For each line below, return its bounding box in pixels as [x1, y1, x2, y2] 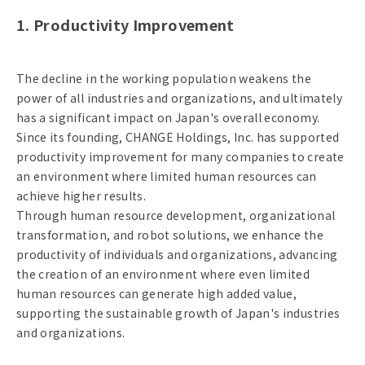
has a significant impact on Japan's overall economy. [16, 109, 320, 126]
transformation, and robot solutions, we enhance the [16, 226, 323, 244]
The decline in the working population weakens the [16, 70, 312, 87]
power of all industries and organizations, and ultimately [16, 90, 342, 107]
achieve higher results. [16, 187, 147, 204]
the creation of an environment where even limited [16, 266, 310, 283]
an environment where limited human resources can [16, 168, 317, 185]
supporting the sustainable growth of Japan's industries [16, 305, 341, 322]
